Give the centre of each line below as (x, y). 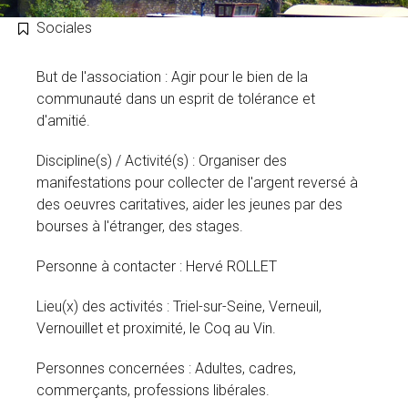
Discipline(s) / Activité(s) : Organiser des (162, 161)
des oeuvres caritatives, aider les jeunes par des (189, 204)
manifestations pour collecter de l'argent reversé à (197, 183)
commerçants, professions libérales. (153, 390)
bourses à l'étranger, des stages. (140, 226)
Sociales (64, 28)
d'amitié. (63, 121)
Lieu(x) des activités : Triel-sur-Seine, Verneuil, (179, 306)
